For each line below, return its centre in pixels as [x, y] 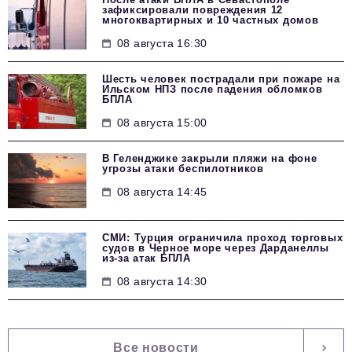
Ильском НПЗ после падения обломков [213, 89]
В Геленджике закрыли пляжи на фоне [210, 158]
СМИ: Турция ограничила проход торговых [223, 237]
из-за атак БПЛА [147, 258]
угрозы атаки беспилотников [183, 168]
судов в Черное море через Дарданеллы [216, 247]
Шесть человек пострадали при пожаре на [221, 79]
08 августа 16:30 [162, 43]
